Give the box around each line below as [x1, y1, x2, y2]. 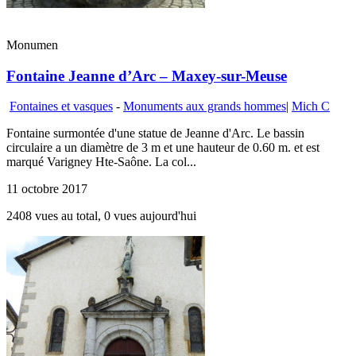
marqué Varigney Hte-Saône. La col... [6, 155, 196, 169]
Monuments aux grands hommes [123, 99, 286, 114]
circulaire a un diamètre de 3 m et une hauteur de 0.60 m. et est [6, 141, 319, 155]
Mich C [292, 99, 330, 114]
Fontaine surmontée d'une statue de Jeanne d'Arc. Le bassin [6, 126, 304, 141]
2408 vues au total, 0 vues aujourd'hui [6, 209, 196, 223]
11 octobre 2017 [6, 182, 87, 196]
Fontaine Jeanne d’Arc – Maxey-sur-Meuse [6, 67, 287, 84]
